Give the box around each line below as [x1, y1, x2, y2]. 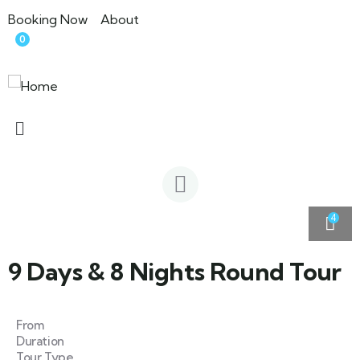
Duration [16, 333, 64, 350]
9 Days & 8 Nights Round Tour [8, 256, 342, 288]
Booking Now [8, 11, 88, 27]
